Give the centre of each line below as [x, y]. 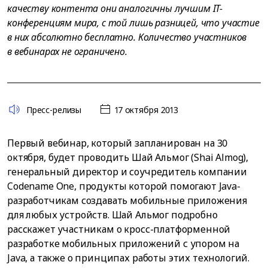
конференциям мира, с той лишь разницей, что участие [133, 23]
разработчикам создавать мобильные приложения [127, 200]
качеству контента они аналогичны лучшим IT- [115, 8]
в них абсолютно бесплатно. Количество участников [127, 37]
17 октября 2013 [147, 110]
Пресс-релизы [54, 110]
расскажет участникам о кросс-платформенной [119, 229]
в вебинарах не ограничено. [67, 51]
